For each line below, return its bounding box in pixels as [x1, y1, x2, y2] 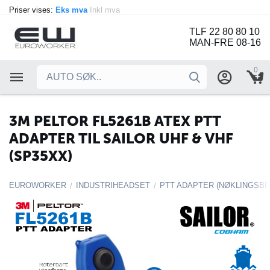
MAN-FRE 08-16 [189, 37, 261, 48]
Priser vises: [9, 5, 55, 14]
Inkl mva [90, 5, 122, 14]
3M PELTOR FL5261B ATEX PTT [9, 112, 221, 130]
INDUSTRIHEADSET [76, 181, 150, 190]
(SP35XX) [9, 147, 72, 165]
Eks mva [55, 5, 90, 14]
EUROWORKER [9, 181, 66, 190]
